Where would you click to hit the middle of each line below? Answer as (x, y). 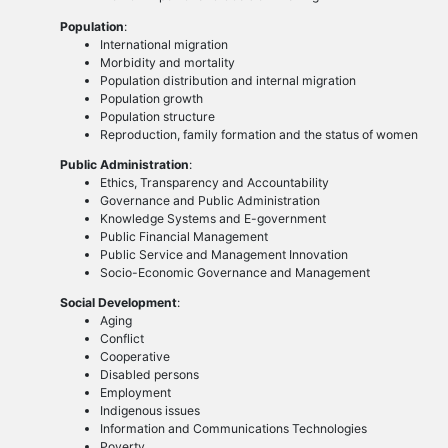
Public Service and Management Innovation (223, 254)
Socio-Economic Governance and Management (234, 272)
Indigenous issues (149, 410)
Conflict (121, 338)
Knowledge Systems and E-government (212, 218)
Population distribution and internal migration (227, 80)
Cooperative (134, 356)
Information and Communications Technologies (233, 428)
